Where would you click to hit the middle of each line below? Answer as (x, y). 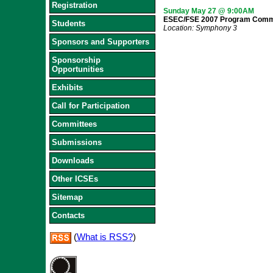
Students (68, 23)
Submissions (76, 142)
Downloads (73, 161)
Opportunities (77, 69)
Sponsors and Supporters (100, 42)
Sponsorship (76, 60)
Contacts (68, 215)
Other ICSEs (75, 179)
